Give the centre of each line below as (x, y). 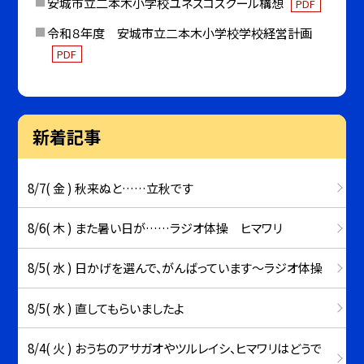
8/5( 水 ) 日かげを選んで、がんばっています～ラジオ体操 (175, 268)
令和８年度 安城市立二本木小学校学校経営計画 (179, 33)
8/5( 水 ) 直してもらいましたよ (106, 308)
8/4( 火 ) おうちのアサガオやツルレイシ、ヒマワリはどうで (175, 347)
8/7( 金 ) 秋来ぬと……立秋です (111, 187)
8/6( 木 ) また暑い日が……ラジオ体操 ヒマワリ (155, 227)
